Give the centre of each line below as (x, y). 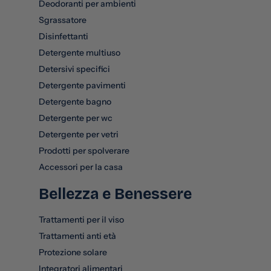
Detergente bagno (75, 101)
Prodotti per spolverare (84, 150)
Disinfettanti (64, 36)
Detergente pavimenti (82, 85)
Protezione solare (73, 252)
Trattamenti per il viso (81, 219)
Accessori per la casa (81, 167)
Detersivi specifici (74, 69)
